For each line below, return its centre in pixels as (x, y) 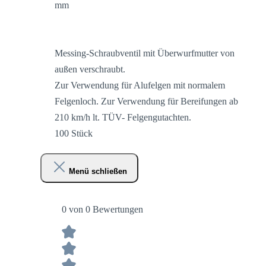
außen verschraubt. (90, 69)
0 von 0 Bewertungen (102, 209)
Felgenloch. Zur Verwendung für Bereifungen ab (146, 101)
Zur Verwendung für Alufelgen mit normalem (140, 85)
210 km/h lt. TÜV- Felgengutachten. (123, 117)
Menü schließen (98, 172)
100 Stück (74, 133)
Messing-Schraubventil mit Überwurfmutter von (145, 53)
